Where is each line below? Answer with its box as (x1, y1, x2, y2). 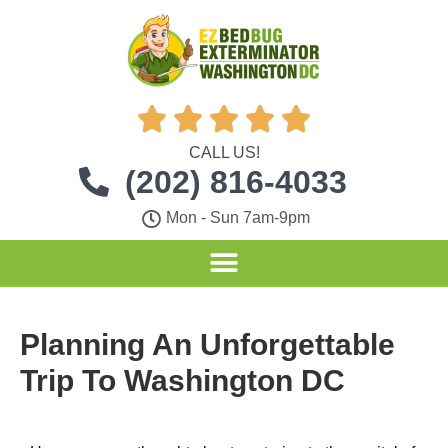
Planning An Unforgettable (20, 328, 395, 361)
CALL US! (188, 144, 260, 161)
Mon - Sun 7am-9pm (166, 209, 311, 226)
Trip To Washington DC (20, 364, 345, 397)
